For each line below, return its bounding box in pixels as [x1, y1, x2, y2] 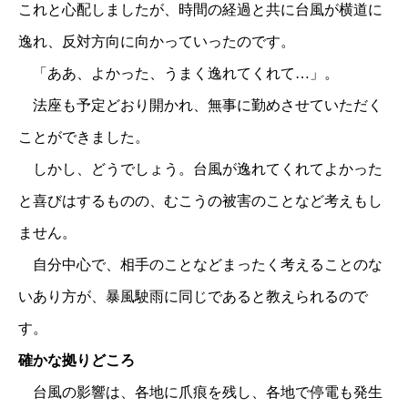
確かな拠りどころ [18, 352, 135, 369]
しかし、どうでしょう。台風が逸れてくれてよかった [18, 161, 382, 178]
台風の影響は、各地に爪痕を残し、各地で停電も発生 [18, 384, 382, 401]
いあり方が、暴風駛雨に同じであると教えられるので [18, 289, 368, 305]
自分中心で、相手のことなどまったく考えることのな [18, 257, 382, 273]
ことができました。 [18, 129, 149, 146]
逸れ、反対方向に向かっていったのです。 [18, 34, 295, 50]
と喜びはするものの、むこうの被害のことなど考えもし [18, 193, 382, 209]
